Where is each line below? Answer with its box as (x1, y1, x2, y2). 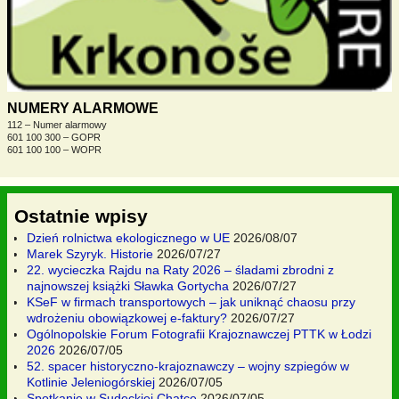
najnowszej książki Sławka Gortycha (27, 278, 229, 293)
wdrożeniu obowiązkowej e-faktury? (27, 310, 227, 325)
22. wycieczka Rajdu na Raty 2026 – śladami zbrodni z (27, 262, 334, 277)
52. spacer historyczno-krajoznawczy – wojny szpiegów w (27, 358, 349, 373)
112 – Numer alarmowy (7, 119, 107, 131)
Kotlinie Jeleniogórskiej (27, 374, 155, 389)
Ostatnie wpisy (14, 205, 148, 226)
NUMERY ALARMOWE (7, 100, 159, 117)
